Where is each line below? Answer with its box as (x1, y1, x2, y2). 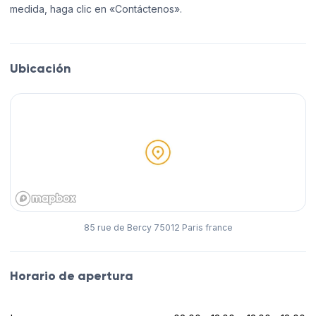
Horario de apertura (10, 268, 133, 284)
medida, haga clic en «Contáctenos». (10, 2, 182, 15)
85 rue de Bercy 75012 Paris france (83, 222, 233, 233)
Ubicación (10, 60, 71, 76)
